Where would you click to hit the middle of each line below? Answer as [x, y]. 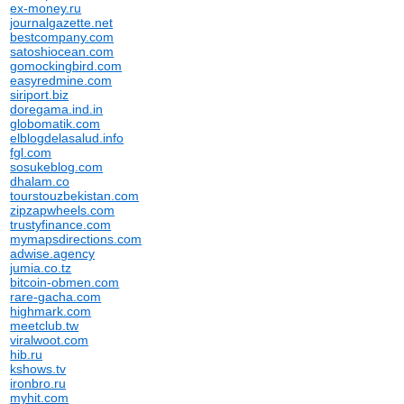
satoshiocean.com [62, 51]
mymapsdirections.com [76, 239]
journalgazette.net [62, 23]
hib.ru [27, 354]
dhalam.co [40, 181]
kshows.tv [38, 369]
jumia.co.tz [41, 268]
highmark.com [51, 311]
